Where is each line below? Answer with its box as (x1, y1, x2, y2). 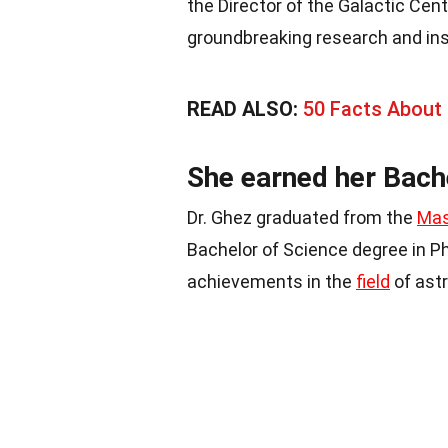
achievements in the (187, 270, 356, 292)
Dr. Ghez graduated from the (187, 206, 417, 228)
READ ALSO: (187, 96, 303, 121)
